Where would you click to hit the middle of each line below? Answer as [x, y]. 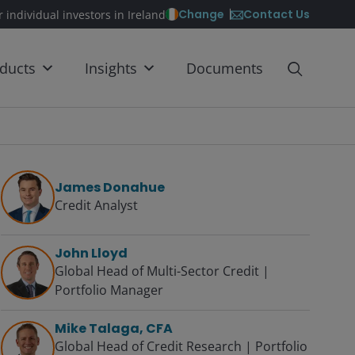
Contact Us [277, 14]
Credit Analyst [96, 205]
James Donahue [110, 187]
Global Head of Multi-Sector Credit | [162, 271]
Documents [225, 68]
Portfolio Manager [109, 290]
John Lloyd [91, 253]
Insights [111, 68]
